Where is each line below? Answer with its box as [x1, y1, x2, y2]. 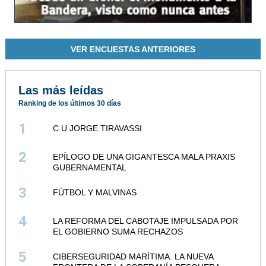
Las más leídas [18, 83, 104, 97]
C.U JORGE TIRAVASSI [53, 123, 142, 133]
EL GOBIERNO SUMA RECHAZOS [53, 226, 183, 236]
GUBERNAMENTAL [53, 162, 127, 172]
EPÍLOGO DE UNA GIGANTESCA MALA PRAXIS [53, 151, 236, 161]
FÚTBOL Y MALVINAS [53, 187, 137, 197]
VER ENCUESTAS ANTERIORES [70, 44, 195, 54]
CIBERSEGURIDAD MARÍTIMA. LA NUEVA [53, 251, 214, 261]
